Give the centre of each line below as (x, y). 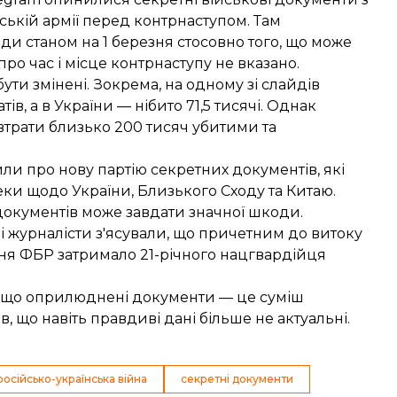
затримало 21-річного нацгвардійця (192, 255)
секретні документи (237, 379)
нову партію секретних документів (188, 170)
